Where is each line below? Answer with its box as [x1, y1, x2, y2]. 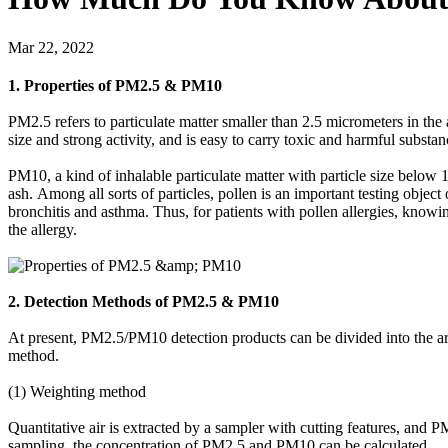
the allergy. [8, 220, 81, 238]
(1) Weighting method [8, 382, 146, 400]
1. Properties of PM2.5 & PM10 [8, 76, 222, 94]
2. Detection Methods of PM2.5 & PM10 [8, 292, 279, 310]
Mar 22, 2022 [8, 38, 94, 56]
